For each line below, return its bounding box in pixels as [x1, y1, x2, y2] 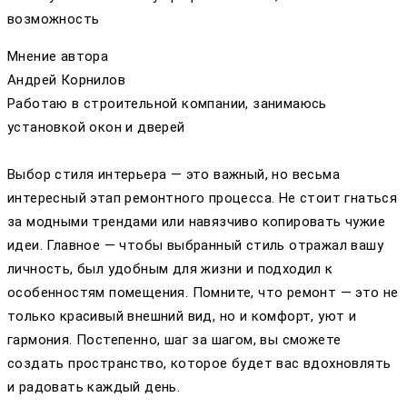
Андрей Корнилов [7, 71, 125, 88]
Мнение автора [7, 47, 109, 65]
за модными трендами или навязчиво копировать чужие [7, 213, 385, 230]
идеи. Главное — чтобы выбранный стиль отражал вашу [7, 236, 383, 253]
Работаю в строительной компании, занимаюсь [7, 94, 327, 112]
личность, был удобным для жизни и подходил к [7, 260, 333, 277]
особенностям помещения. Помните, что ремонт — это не [7, 283, 399, 301]
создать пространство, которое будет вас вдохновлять [7, 354, 392, 372]
